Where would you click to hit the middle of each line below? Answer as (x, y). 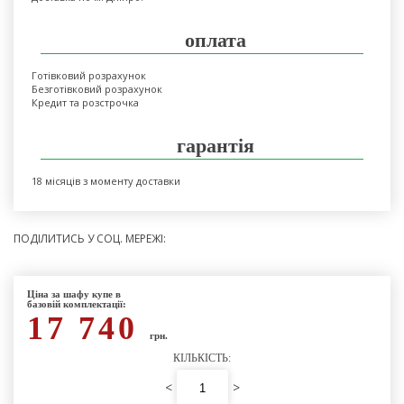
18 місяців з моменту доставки (106, 181)
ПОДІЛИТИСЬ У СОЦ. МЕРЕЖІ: (90, 239)
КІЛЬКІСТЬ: (202, 358)
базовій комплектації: (77, 304)
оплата (216, 40)
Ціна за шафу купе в (74, 294)
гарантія (216, 146)
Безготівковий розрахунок (97, 89)
